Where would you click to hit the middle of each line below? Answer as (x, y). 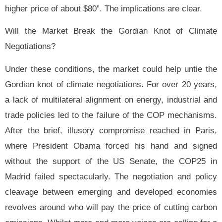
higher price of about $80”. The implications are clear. (104, 9)
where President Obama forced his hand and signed (111, 146)
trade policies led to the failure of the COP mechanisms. (111, 115)
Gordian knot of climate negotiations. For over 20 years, (111, 84)
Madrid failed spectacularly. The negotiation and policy (111, 176)
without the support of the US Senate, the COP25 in (111, 161)
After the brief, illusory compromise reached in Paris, (111, 130)
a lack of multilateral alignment (63, 100)
